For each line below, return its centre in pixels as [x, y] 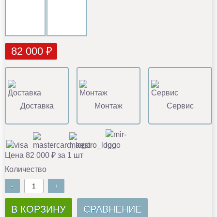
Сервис [180, 106]
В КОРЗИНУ [39, 209]
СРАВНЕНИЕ [112, 209]
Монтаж [108, 106]
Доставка [37, 106]
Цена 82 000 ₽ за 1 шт [44, 155]
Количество [26, 169]
